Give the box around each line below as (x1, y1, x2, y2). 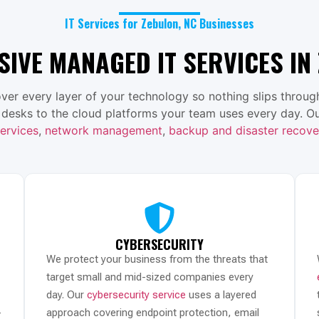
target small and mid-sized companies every (46, 270, 253, 283)
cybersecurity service (87, 288, 186, 301)
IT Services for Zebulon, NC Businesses (65, 14, 254, 32)
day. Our (46, 288, 87, 301)
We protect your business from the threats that (46, 252, 268, 266)
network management (44, 122, 162, 137)
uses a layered (186, 288, 256, 301)
